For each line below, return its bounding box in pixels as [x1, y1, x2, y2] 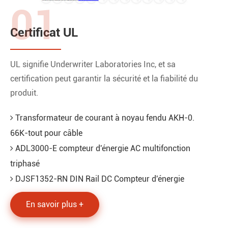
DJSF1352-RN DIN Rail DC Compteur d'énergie [13, 174, 184, 184]
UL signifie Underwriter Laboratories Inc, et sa [10, 59, 176, 69]
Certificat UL [10, 25, 78, 40]
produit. [10, 88, 38, 98]
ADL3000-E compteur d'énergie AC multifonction [13, 143, 190, 153]
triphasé [10, 158, 40, 168]
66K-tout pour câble [10, 128, 82, 138]
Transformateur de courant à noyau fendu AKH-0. [13, 112, 194, 123]
